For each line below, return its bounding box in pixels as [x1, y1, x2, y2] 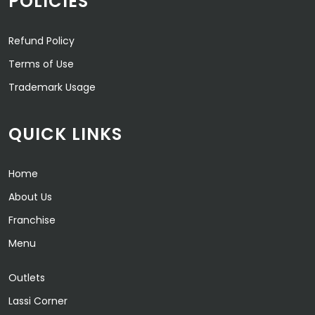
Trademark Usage [8, 80, 96, 94]
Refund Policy [8, 34, 75, 48]
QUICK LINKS [8, 122, 122, 146]
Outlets [8, 271, 45, 285]
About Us [8, 190, 52, 204]
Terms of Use [8, 57, 74, 71]
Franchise [8, 213, 56, 227]
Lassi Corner [8, 294, 67, 308]
